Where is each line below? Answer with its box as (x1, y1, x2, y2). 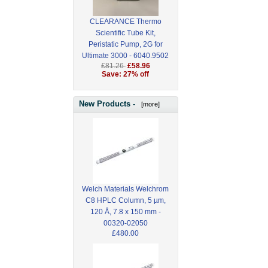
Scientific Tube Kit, (95, 29, 156, 38)
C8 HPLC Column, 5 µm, (85, 196, 166, 205)
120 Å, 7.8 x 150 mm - (90, 207, 161, 216)
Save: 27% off (102, 70, 150, 79)
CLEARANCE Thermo (89, 17, 162, 26)
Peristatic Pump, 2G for (88, 40, 163, 49)
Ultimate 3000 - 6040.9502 (82, 51, 169, 60)
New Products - (79, 99, 138, 108)
